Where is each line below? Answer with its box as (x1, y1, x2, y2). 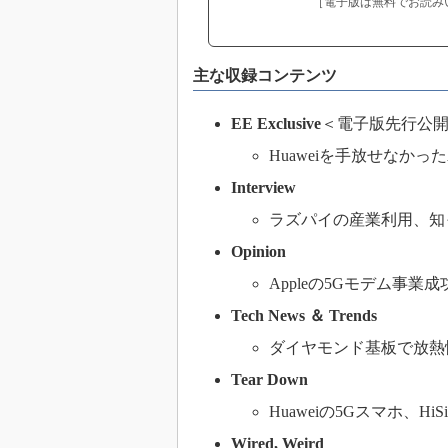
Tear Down (231, 371, 308, 388)
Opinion (231, 243, 286, 260)
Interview (231, 179, 296, 196)
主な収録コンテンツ (193, 67, 337, 84)
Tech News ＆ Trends (231, 307, 377, 324)
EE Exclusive (231, 115, 321, 132)
